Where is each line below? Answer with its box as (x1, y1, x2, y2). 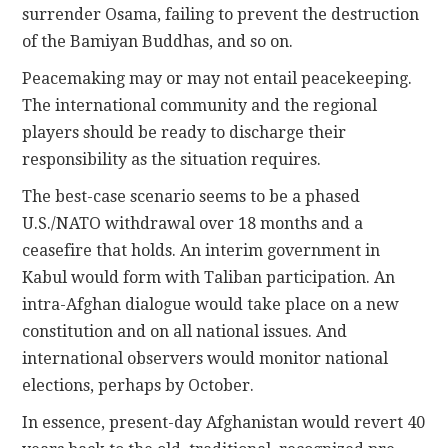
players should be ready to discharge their (22, 123, 347, 143)
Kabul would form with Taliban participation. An (22, 268, 396, 288)
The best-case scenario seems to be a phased (22, 187, 361, 207)
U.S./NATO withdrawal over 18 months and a (22, 214, 364, 234)
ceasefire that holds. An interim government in (22, 241, 381, 261)
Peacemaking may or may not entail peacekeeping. (22, 69, 413, 89)
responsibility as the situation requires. (22, 150, 322, 170)
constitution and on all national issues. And (22, 322, 348, 342)
